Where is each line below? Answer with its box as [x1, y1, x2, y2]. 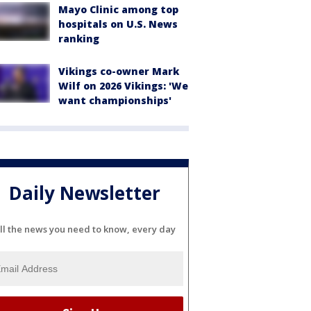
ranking [58, 32, 99, 45]
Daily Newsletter [9, 180, 160, 206]
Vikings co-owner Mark [58, 65, 179, 78]
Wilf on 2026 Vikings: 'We [58, 79, 188, 92]
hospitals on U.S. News [58, 17, 178, 31]
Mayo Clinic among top [58, 3, 178, 16]
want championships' [58, 94, 171, 107]
